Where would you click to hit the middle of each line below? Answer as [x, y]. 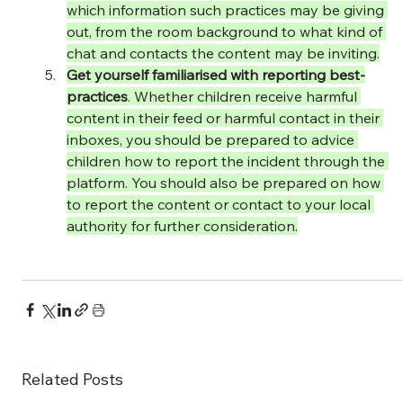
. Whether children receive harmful [245, 96]
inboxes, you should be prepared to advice [213, 139]
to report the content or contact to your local [221, 204]
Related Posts [73, 379]
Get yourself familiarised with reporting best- [216, 74]
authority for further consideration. [183, 225]
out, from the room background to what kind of [227, 31]
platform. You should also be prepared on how [226, 182]
